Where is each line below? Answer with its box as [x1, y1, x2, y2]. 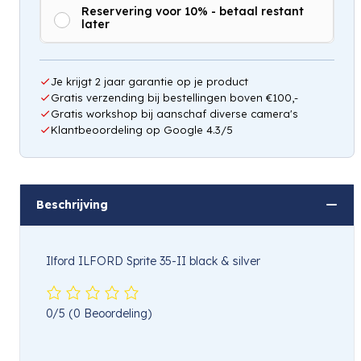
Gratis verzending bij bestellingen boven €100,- [51, 90, 298, 104]
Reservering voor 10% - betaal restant [81, 3, 304, 19]
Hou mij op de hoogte [122, 53, 251, 68]
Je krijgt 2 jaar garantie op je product [51, 74, 248, 88]
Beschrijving [36, 197, 108, 212]
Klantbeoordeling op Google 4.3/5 [51, 122, 233, 136]
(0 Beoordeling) [68, 306, 151, 322]
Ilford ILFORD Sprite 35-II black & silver [46, 253, 260, 268]
